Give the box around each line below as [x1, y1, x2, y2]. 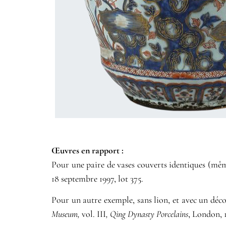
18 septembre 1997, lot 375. [51, 173, 143, 184]
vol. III [80, 208, 106, 220]
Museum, [51, 208, 80, 220]
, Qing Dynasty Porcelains [106, 208, 188, 220]
